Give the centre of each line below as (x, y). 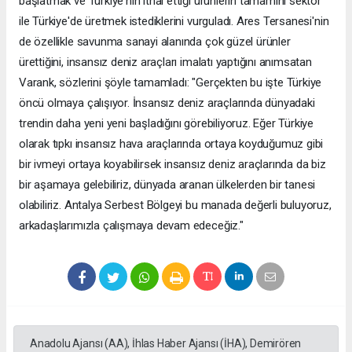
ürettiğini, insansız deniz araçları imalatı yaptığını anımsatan (165, 62)
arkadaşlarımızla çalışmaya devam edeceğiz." (131, 225)
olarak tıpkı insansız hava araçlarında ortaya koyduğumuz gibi (171, 143)
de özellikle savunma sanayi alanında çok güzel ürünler (155, 41)
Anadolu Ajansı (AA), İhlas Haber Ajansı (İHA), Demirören (166, 343)
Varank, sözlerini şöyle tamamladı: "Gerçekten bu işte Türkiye (170, 82)
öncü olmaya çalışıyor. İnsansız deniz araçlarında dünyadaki (167, 103)
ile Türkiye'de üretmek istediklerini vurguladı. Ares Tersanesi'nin (174, 21)
